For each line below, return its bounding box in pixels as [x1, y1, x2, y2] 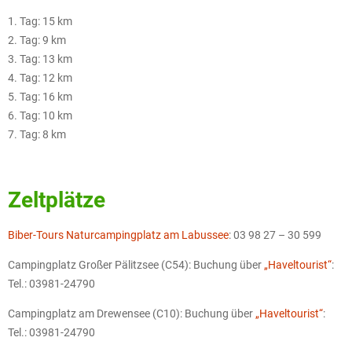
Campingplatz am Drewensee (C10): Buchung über [8, 307, 255, 321]
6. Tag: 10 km [8, 109, 72, 123]
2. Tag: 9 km [8, 34, 66, 47]
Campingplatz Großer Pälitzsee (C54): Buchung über [8, 258, 264, 272]
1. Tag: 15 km [8, 15, 72, 28]
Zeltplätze [8, 186, 105, 213]
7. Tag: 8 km [8, 128, 66, 141]
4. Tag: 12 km [8, 71, 72, 85]
